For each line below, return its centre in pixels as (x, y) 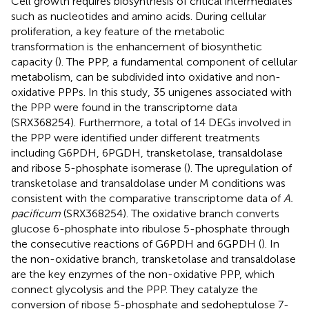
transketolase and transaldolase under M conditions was (148, 183)
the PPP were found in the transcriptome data (124, 108)
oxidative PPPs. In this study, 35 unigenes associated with (151, 92)
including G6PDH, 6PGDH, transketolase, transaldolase (147, 153)
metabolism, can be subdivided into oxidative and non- (146, 77)
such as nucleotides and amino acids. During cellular (139, 17)
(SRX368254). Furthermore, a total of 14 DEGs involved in (151, 123)
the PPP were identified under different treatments (136, 138)
